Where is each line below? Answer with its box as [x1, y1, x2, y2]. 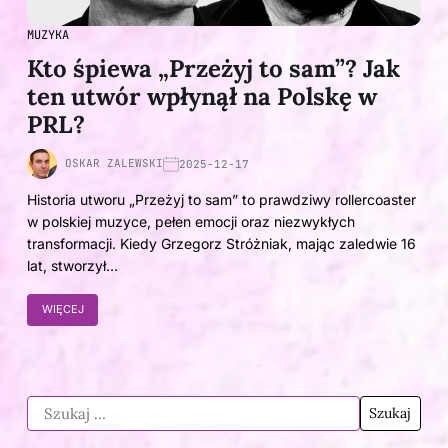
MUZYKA [27, 27, 69, 44]
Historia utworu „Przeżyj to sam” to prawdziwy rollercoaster [27, 191, 416, 209]
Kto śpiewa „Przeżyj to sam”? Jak [27, 53, 400, 85]
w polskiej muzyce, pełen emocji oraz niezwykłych [27, 213, 355, 231]
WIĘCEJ [41, 302, 84, 317]
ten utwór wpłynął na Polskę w [27, 81, 377, 113]
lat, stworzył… [27, 257, 118, 275]
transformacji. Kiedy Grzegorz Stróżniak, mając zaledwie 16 [27, 235, 416, 253]
